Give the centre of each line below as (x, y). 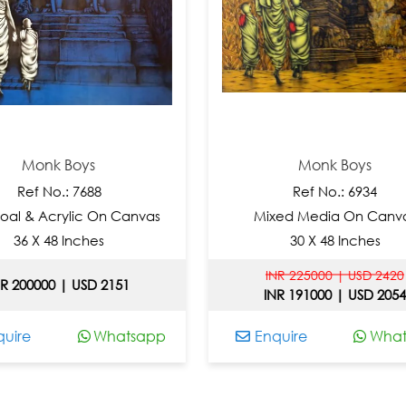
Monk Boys (280, 164)
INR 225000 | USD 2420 (280, 275)
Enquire (224, 336)
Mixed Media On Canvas (280, 215)
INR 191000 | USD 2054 (280, 294)
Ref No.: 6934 (280, 191)
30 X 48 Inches (280, 240)
